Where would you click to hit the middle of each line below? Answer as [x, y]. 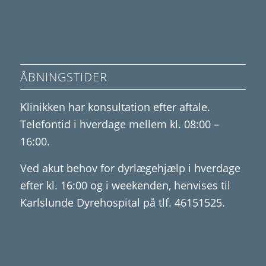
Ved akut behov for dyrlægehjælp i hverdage [130, 168]
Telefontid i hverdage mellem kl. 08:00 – [119, 124]
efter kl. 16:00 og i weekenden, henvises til [125, 185]
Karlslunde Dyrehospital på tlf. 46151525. [122, 202]
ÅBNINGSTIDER [64, 77]
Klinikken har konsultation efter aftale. [115, 107]
